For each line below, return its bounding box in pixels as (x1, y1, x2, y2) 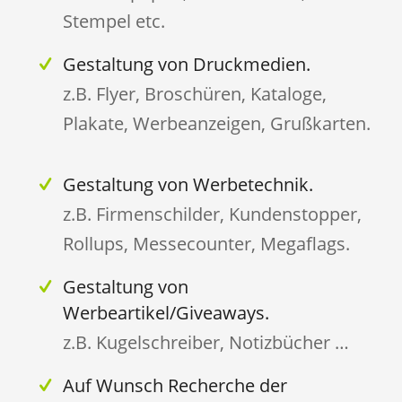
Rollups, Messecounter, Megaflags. (62, 231, 350, 256)
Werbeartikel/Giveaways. (62, 300, 269, 325)
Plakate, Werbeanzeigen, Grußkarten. (62, 110, 371, 135)
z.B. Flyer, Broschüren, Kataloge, (62, 81, 327, 106)
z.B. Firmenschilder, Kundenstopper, (62, 201, 362, 226)
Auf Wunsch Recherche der (62, 372, 287, 398)
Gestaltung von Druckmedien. (62, 51, 310, 76)
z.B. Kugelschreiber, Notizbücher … (62, 329, 349, 354)
